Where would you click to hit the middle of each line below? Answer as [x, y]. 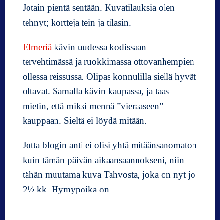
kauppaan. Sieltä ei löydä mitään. [85, 121]
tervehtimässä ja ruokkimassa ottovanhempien [109, 62]
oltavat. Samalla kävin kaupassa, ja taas [96, 91]
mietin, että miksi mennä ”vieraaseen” [93, 106]
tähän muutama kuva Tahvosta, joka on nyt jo [109, 175]
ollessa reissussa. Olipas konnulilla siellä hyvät [110, 77]
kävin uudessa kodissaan [99, 47]
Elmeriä [37, 47]
